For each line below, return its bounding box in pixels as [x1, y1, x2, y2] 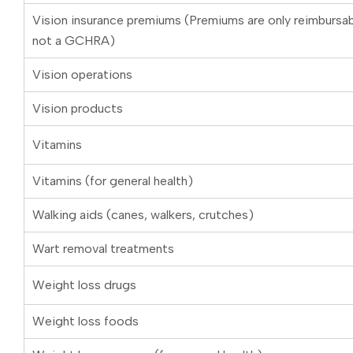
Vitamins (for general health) [32, 173, 193, 189]
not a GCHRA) [32, 33, 115, 49]
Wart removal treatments [32, 241, 174, 257]
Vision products [32, 101, 123, 117]
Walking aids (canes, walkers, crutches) [32, 207, 254, 223]
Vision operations [32, 67, 132, 83]
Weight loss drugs [32, 277, 136, 293]
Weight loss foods [32, 314, 139, 329]
